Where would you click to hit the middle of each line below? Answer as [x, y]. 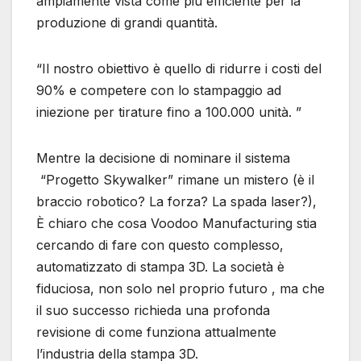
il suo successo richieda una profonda [153, 310]
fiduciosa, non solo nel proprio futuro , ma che [180, 288]
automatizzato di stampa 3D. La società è [160, 266]
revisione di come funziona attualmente [156, 332]
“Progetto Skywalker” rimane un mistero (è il [175, 179]
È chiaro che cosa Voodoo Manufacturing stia [176, 223]
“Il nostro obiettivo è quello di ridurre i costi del [179, 68]
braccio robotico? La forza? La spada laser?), [176, 201]
